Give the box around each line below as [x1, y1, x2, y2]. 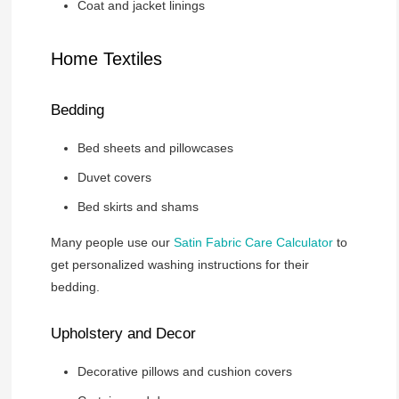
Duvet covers [77, 169, 151, 184]
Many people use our [50, 234, 174, 249]
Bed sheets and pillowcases [77, 140, 233, 155]
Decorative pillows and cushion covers [77, 363, 292, 379]
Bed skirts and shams [77, 199, 199, 214]
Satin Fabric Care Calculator [173, 234, 333, 249]
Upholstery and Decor [50, 324, 196, 342]
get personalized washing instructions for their [50, 256, 309, 272]
